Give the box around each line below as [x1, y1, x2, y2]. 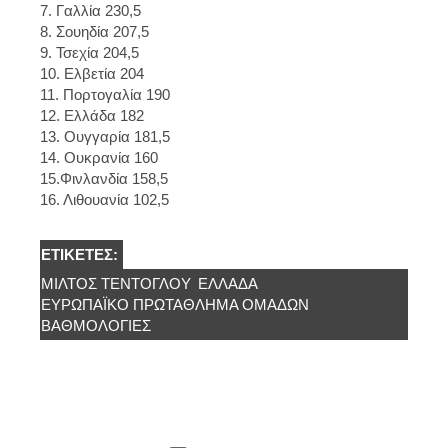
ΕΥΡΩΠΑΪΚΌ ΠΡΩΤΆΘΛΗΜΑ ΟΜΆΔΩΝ [41, 295, 309, 313]
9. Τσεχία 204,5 [40, 43, 139, 61]
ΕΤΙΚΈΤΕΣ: [41, 245, 122, 263]
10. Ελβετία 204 [40, 64, 144, 82]
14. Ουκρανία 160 [40, 148, 158, 166]
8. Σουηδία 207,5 [40, 22, 149, 40]
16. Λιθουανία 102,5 [40, 190, 169, 208]
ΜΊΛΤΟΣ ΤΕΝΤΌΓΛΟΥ [41, 274, 191, 292]
